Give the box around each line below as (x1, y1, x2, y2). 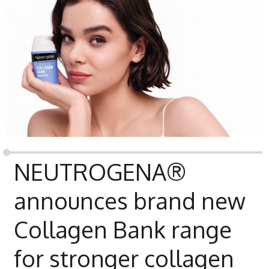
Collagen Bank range (14, 214, 232, 244)
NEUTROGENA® (14, 157, 187, 186)
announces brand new (14, 186, 246, 215)
